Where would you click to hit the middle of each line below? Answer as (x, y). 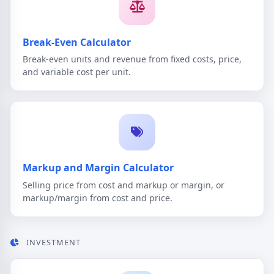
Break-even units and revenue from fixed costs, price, (132, 59)
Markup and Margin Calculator (98, 168)
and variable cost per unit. (77, 72)
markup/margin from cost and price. (98, 198)
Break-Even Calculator (77, 42)
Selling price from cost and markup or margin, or (124, 185)
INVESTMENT (53, 242)
